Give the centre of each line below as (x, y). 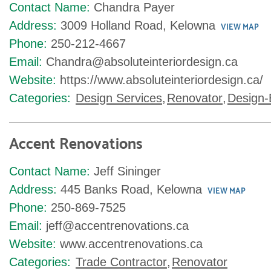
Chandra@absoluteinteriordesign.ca (142, 62)
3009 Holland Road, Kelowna (138, 25)
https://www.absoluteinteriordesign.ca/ (162, 80)
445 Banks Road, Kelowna (131, 189)
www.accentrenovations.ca (131, 244)
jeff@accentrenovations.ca (117, 226)
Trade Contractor (121, 262)
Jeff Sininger (127, 171)
